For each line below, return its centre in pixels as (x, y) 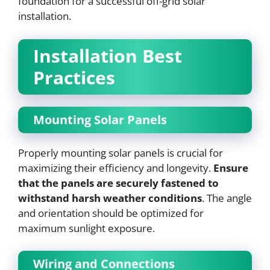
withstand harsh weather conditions (110, 198)
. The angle (227, 198)
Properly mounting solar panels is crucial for (121, 152)
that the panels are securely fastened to (118, 183)
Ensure (231, 168)
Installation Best (108, 55)
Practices (74, 77)
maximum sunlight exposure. (86, 228)
